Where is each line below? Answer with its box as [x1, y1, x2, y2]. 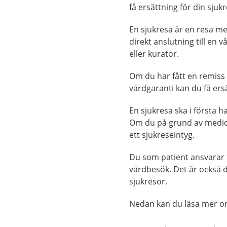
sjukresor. [129, 176, 170, 187]
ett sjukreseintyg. [129, 129, 195, 140]
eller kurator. [129, 48, 179, 59]
